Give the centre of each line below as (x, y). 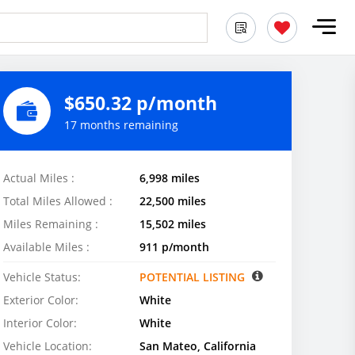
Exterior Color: (41, 300)
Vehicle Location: (48, 346)
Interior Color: (40, 323)
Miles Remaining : (51, 224)
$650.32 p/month (141, 103)
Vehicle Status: (42, 277)
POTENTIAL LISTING (194, 277)
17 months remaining (121, 124)
